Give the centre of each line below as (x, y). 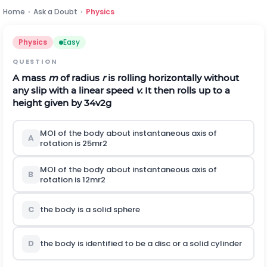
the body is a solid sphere (91, 209)
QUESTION (35, 61)
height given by (48, 103)
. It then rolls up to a (185, 90)
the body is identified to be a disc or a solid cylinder (142, 243)
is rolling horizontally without (172, 78)
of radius (80, 78)
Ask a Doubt (55, 12)
